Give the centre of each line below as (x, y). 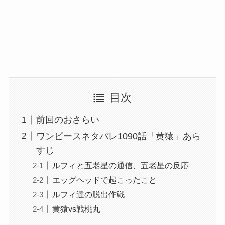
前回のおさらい (68, 120)
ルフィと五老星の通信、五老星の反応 (120, 165)
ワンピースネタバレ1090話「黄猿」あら (118, 136)
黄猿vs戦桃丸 (76, 209)
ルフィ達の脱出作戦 (88, 194)
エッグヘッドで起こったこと (104, 180)
